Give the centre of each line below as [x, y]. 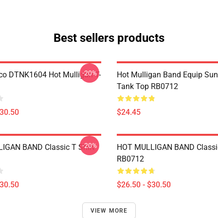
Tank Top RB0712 [147, 86]
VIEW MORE [109, 211]
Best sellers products [109, 38]
